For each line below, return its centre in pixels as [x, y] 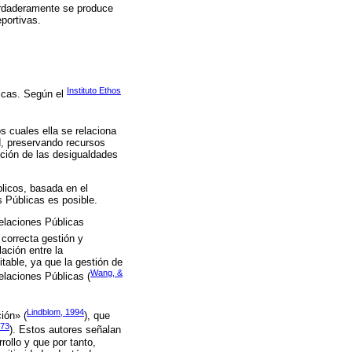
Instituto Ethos [94, 90]
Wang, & [106, 273]
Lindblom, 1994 [55, 312]
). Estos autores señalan [65, 330]
